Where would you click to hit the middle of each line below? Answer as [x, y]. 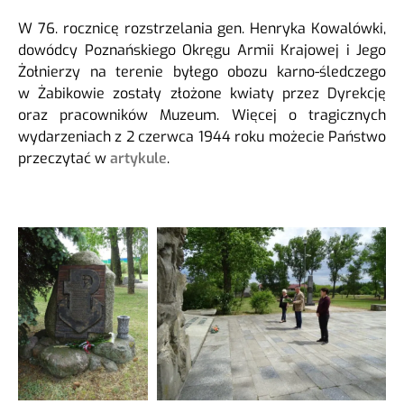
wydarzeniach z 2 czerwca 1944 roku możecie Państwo [202, 137]
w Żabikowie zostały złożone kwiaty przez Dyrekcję [202, 94]
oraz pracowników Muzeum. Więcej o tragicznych [202, 115]
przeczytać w [64, 159]
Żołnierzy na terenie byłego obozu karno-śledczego [202, 72]
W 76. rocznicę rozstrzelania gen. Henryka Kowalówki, [202, 29]
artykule [138, 159]
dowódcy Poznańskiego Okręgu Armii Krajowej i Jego [202, 50]
